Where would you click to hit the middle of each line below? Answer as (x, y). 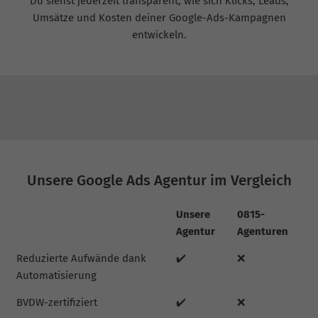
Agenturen (262, 232)
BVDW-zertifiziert (56, 303)
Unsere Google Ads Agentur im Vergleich (159, 180)
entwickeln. (159, 34)
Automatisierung (56, 276)
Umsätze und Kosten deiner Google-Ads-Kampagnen (159, 17)
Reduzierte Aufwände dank (81, 259)
